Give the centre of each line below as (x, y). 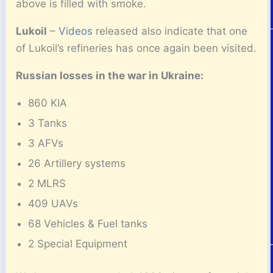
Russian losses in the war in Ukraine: (110, 76)
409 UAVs (53, 204)
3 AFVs (46, 143)
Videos (76, 31)
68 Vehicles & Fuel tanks (88, 224)
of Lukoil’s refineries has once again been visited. (136, 48)
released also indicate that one (170, 31)
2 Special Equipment (78, 244)
